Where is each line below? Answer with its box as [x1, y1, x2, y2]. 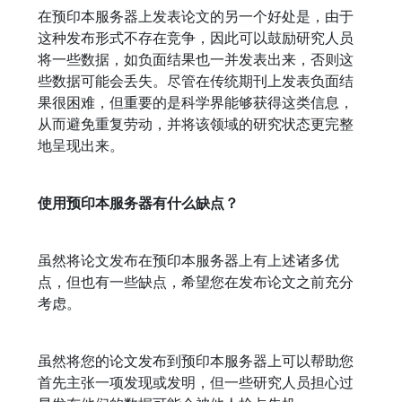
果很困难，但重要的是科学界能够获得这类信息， [38, 92, 354, 112]
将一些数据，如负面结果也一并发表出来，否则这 [38, 49, 354, 69]
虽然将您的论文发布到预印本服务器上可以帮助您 [38, 351, 354, 371]
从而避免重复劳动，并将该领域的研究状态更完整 [38, 114, 354, 134]
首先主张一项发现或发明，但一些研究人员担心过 [38, 372, 354, 392]
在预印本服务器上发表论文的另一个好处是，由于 [38, 6, 354, 26]
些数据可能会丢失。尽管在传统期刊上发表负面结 [38, 71, 354, 91]
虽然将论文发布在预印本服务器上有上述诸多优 [38, 250, 339, 270]
